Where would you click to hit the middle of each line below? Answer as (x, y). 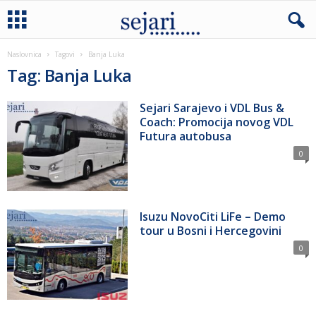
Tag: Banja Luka (69, 75)
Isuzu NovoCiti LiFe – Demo (213, 217)
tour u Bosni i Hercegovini (211, 231)
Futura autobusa (186, 136)
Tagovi (65, 54)
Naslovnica (24, 54)
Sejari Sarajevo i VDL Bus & (212, 108)
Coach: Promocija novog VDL (217, 122)
